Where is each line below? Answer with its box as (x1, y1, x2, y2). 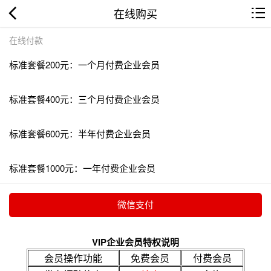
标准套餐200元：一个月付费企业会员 (9, 57, 160, 71)
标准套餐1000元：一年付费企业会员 (9, 161, 155, 174)
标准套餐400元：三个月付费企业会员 (9, 92, 160, 105)
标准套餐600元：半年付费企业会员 (9, 126, 151, 140)
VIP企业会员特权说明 (92, 235, 179, 249)
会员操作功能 (44, 250, 102, 265)
